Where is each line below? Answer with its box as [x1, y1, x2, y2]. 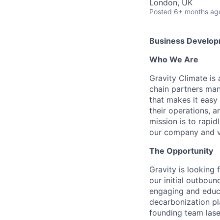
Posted [149, 7, 172, 16]
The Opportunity [149, 146, 213, 156]
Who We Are [149, 55, 198, 64]
